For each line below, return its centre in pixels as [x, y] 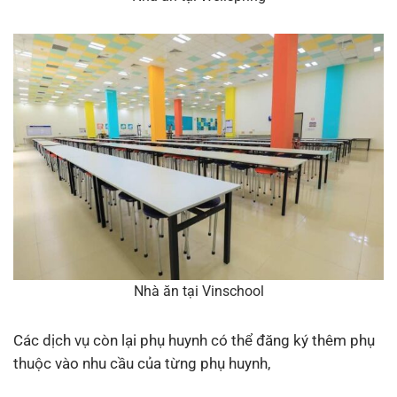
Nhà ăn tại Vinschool [198, 292]
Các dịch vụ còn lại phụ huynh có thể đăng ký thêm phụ [194, 341]
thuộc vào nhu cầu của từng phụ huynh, [142, 364]
